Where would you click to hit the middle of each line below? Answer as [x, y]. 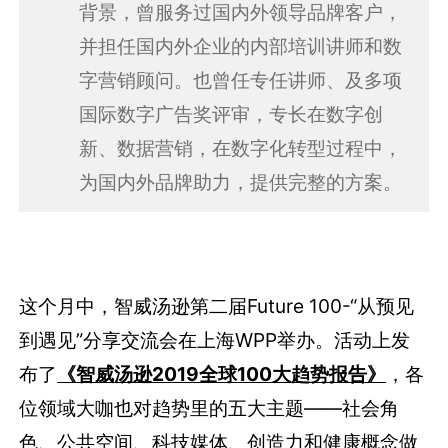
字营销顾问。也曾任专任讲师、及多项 [240, 79]
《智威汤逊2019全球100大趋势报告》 [222, 373]
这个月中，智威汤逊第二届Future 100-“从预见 [217, 305]
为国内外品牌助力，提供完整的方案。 [240, 181]
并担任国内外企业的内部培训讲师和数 [240, 45]
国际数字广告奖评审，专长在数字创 [230, 113]
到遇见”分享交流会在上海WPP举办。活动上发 [215, 339]
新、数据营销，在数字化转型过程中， [240, 147]
